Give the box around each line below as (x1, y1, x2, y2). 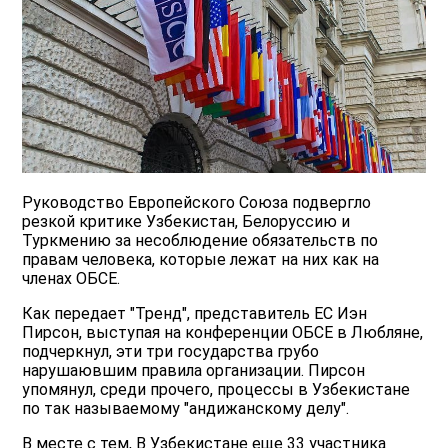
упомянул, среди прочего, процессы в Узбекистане (22, 380, 411, 400)
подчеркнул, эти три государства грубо (22, 342, 320, 362)
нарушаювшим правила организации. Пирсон (22, 361, 366, 381)
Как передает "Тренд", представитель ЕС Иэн (22, 304, 368, 324)
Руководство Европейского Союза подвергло (22, 193, 372, 213)
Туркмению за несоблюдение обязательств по (22, 231, 379, 251)
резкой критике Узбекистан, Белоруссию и (22, 212, 351, 232)
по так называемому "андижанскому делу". (22, 399, 350, 419)
